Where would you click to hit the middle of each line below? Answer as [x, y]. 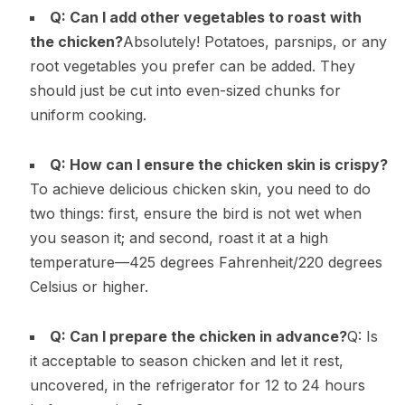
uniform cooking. [88, 114]
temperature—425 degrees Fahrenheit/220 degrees [206, 262]
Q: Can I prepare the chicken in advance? [198, 336]
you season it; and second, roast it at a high [179, 237]
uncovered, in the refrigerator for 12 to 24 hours [197, 385]
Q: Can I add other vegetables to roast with [205, 17]
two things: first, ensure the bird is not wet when [195, 213]
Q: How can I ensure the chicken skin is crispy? [218, 164]
